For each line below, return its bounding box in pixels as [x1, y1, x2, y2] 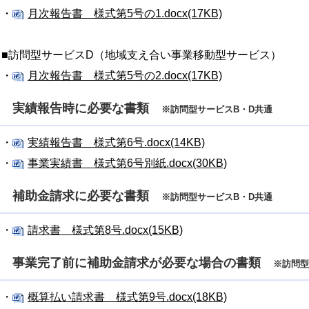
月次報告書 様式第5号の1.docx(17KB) [28, 8, 222, 19]
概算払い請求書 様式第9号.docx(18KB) [28, 291, 227, 303]
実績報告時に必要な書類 [12, 101, 161, 115]
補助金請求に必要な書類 [12, 189, 161, 203]
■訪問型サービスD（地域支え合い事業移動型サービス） [1, 49, 281, 61]
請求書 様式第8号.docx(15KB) [28, 224, 183, 236]
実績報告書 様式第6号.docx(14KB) [28, 137, 205, 148]
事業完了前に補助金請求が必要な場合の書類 [12, 256, 273, 270]
